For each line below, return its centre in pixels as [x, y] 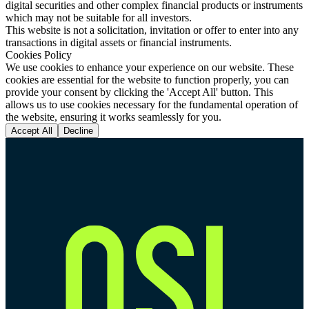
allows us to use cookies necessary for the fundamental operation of [152, 104]
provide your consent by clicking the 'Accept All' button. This [139, 92]
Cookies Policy [39, 54]
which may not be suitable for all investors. [99, 17]
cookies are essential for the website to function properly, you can [147, 79]
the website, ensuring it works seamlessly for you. [113, 117]
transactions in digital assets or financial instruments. [119, 42]
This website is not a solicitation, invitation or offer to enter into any [152, 30]
